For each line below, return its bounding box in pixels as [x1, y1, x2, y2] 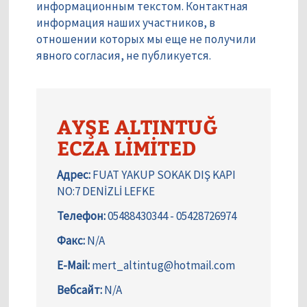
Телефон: [57, 208, 106, 224]
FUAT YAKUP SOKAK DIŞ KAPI [90, 167, 236, 183]
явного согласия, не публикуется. [36, 48, 211, 64]
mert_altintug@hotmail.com [90, 258, 235, 273]
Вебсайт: [57, 282, 102, 298]
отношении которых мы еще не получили [36, 32, 256, 47]
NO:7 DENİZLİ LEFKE [57, 184, 155, 199]
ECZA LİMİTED [57, 134, 196, 162]
